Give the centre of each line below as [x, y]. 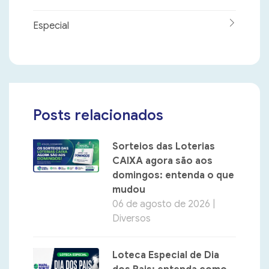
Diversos [131, 219]
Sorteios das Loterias [164, 147]
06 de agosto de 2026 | [164, 204]
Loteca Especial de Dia [166, 255]
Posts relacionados [98, 116]
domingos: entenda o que [173, 176]
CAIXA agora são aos [162, 161]
